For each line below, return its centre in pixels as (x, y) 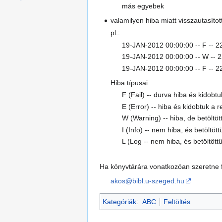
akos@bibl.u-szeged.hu (148, 181)
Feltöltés (177, 201)
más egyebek (143, 6)
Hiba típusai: (130, 83)
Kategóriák (119, 201)
